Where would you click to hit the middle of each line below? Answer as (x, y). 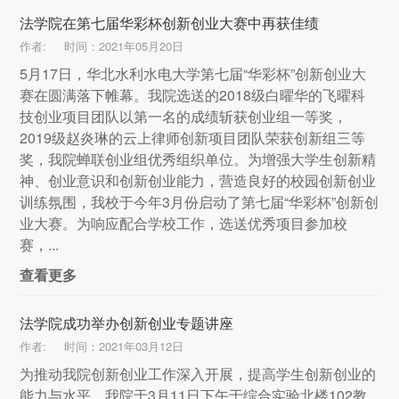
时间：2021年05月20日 (124, 46)
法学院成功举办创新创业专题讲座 (127, 323)
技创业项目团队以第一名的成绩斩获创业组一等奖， (184, 117)
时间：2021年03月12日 (124, 346)
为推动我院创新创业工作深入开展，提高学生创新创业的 (198, 374)
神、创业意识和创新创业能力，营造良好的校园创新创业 (198, 181)
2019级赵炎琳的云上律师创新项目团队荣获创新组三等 (193, 138)
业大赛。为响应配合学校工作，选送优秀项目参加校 (184, 224)
